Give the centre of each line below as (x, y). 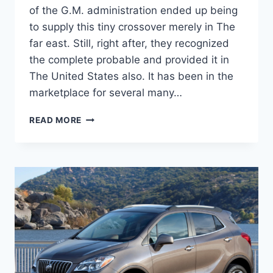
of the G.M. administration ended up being (133, 11)
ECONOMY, (106, 207)
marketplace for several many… (106, 93)
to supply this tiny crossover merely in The (132, 27)
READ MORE (56, 120)
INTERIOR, (104, 181)
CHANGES (103, 220)
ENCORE (100, 156)
